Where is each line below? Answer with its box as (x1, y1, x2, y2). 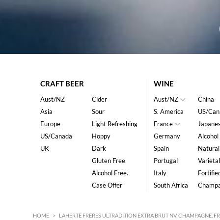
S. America (153, 108, 184, 115)
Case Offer (91, 181, 122, 189)
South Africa (153, 181, 188, 189)
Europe (40, 120, 61, 128)
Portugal (153, 157, 178, 165)
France (153, 120, 173, 128)
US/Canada (40, 132, 73, 140)
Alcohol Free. (91, 169, 128, 177)
